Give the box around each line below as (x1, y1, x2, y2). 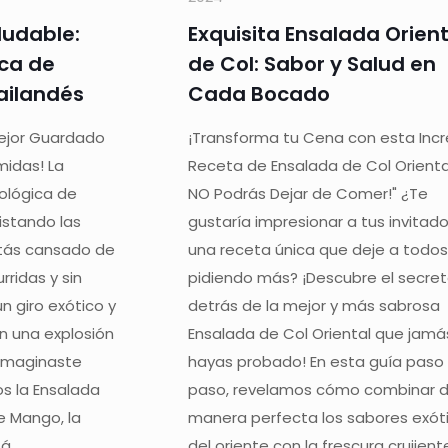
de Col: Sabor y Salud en (188, 49, 437, 78)
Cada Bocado (188, 79, 331, 108)
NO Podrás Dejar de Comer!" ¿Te (188, 182, 429, 204)
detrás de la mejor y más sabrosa (188, 294, 441, 316)
